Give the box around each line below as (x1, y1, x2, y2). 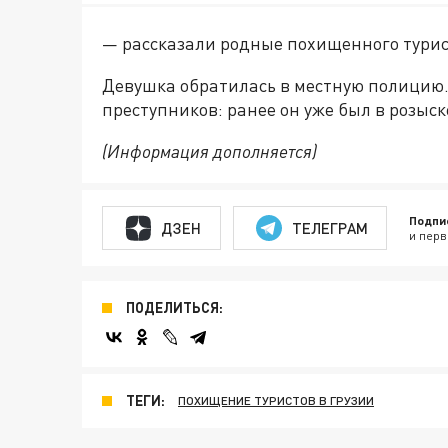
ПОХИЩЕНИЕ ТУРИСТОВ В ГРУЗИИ (178, 393, 374, 409)
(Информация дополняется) (102, 140, 317, 163)
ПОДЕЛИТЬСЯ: (126, 299, 223, 317)
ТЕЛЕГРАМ (291, 218, 368, 237)
